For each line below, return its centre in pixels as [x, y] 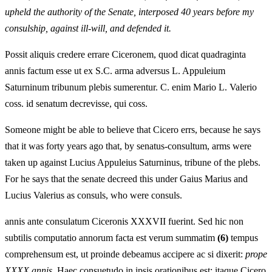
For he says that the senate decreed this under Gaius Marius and [126, 179]
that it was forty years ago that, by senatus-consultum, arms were [128, 146]
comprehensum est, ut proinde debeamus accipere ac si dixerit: [125, 254]
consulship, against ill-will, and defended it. [88, 29]
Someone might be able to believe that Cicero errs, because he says [133, 130]
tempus [243, 238]
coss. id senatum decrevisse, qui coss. [76, 104]
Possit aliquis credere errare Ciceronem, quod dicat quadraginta [125, 55]
